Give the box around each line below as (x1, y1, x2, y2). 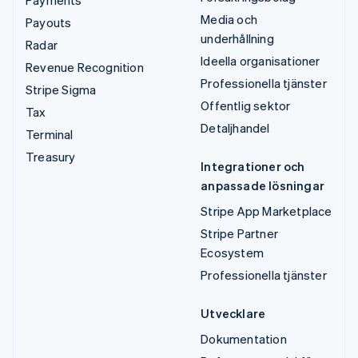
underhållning (201, 30, 274, 46)
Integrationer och (201, 157, 305, 174)
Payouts (26, 14, 72, 30)
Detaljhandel (201, 119, 270, 136)
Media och (201, 10, 258, 27)
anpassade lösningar (201, 177, 325, 193)
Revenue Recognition (26, 58, 144, 75)
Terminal (26, 125, 74, 142)
